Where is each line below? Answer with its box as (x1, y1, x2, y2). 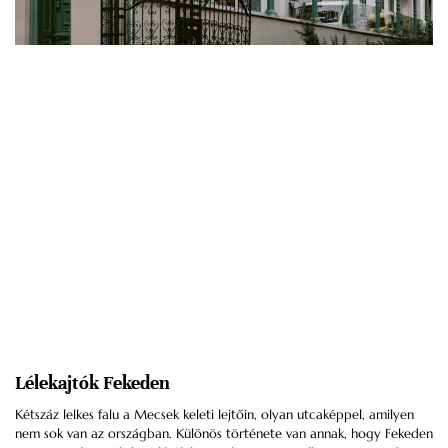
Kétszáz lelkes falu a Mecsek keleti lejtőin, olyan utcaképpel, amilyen (15, 405, 414, 423)
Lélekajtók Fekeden (15, 370, 170, 394)
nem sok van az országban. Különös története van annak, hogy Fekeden (15, 424, 433, 442)
